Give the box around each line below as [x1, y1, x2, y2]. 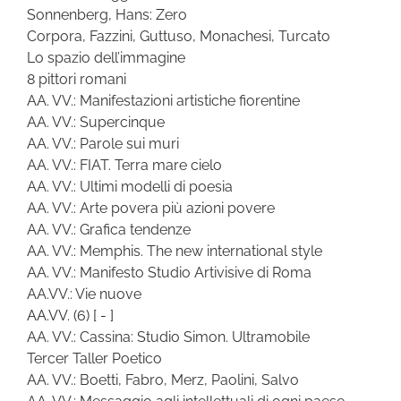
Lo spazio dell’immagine [27, 48, 185, 66]
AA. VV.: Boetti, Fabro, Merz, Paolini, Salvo [27, 371, 299, 388]
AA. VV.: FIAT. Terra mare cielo [27, 156, 222, 174]
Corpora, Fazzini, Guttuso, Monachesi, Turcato [27, 27, 330, 45]
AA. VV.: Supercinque [27, 113, 165, 131]
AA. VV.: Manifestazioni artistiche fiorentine [27, 91, 300, 109]
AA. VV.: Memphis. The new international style [27, 242, 322, 260]
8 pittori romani [27, 70, 126, 88]
